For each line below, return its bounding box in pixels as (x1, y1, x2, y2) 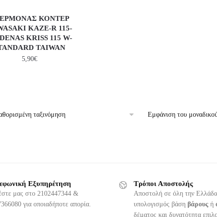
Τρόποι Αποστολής (134, 180, 193, 188)
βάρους (187, 201, 208, 208)
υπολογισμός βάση (134, 201, 187, 208)
